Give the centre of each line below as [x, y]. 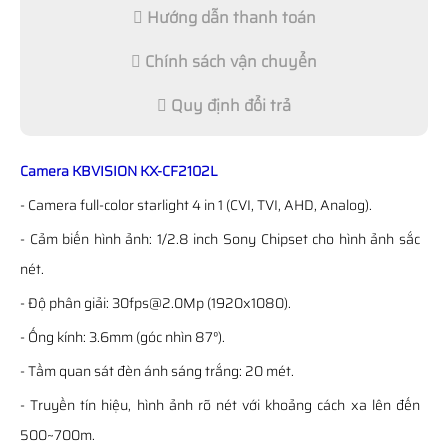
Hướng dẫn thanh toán [229, 17]
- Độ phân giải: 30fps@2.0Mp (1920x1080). [155, 303]
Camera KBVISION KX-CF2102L [119, 171]
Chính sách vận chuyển [229, 61]
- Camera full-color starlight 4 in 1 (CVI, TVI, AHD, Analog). [196, 205]
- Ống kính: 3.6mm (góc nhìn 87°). [122, 337]
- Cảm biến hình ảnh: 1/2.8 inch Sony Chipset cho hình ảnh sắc [220, 239]
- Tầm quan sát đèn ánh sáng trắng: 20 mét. [157, 371]
